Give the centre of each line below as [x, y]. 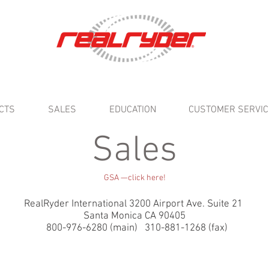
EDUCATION [132, 110]
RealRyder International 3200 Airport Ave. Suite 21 [134, 204]
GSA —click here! [134, 178]
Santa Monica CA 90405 [134, 216]
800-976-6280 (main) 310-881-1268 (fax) [134, 228]
